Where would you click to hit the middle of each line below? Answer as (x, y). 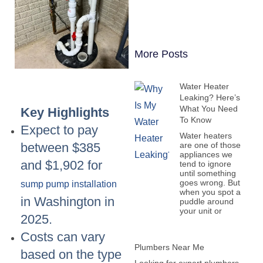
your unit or (200, 211)
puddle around (206, 201)
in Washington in (68, 202)
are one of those (210, 145)
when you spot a (210, 192)
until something (208, 173)
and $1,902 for (61, 166)
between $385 (60, 148)
